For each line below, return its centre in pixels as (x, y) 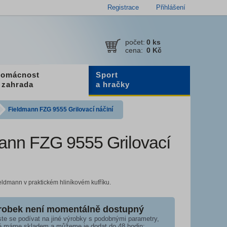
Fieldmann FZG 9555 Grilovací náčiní (61, 109)
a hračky (112, 84)
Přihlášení (171, 7)
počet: (135, 42)
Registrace (123, 7)
